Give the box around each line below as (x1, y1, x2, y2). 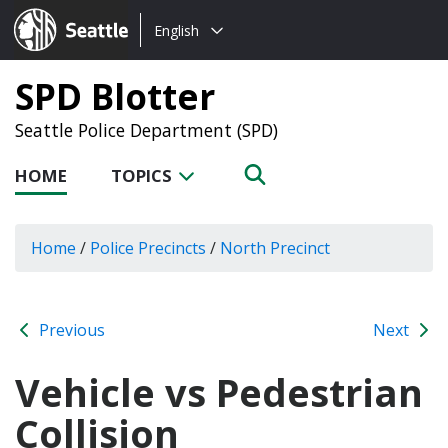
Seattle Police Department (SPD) (15, 118, 278, 142)
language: (140, 43, 214, 65)
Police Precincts (90, 236, 206, 259)
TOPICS (111, 164, 176, 187)
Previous (35, 318, 105, 341)
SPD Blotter (15, 72, 215, 120)
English (154, 20, 199, 40)
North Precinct (220, 236, 330, 259)
